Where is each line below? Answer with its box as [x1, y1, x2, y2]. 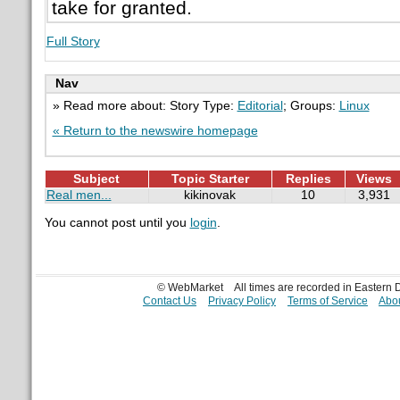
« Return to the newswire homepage [52, 123, 258, 137]
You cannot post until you [44, 216, 190, 230]
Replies [285, 171, 331, 186]
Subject [73, 171, 120, 186]
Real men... [46, 187, 112, 202]
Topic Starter [171, 171, 249, 186]
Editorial [237, 98, 283, 112]
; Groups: [282, 98, 339, 112]
